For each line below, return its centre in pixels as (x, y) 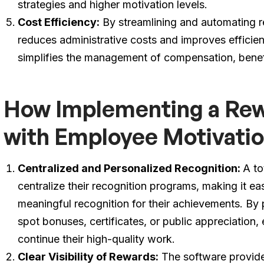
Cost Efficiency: (59, 22)
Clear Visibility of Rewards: (88, 257)
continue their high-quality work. (97, 239)
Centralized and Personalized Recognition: (131, 168)
